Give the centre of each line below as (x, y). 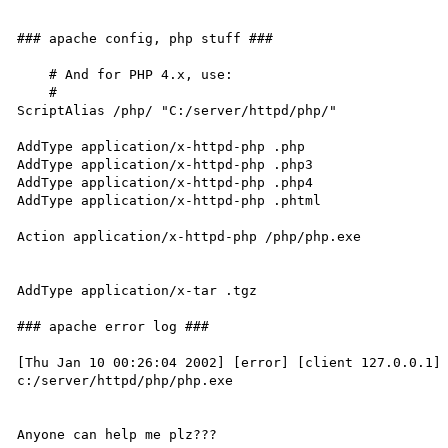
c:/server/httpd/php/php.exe (125, 380)
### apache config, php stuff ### (145, 38)
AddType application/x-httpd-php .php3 (165, 164)
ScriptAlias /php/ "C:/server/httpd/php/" (177, 110)
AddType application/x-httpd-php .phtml (169, 200)
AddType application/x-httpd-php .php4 (165, 182)
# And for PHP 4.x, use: (33, 74)
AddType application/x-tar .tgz (137, 290)
